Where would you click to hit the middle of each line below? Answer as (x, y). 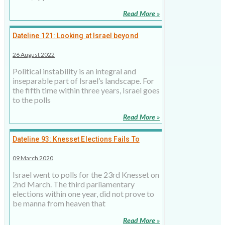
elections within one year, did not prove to (83, 194)
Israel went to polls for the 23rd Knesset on (86, 175)
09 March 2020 (33, 158)
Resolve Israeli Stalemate (55, 149)
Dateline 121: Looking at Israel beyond (76, 36)
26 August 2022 (34, 55)
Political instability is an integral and (74, 71)
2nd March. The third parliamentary (74, 184)
